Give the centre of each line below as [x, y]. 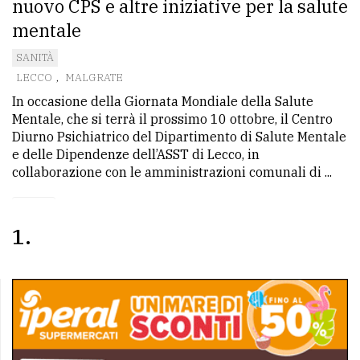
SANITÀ [35, 57]
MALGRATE [94, 77]
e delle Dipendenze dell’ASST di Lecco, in [136, 154]
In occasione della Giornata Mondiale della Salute [163, 101]
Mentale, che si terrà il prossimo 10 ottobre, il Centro [172, 119]
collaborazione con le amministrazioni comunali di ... [172, 172]
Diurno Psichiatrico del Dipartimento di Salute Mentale [179, 136]
